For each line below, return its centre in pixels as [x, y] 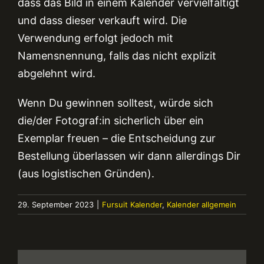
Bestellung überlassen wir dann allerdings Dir [129, 156]
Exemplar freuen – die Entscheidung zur [117, 138]
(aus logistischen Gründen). [86, 174]
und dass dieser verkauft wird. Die [102, 21]
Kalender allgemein [202, 205]
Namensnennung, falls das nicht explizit [117, 56]
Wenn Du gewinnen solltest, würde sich [115, 103]
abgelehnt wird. [57, 74]
